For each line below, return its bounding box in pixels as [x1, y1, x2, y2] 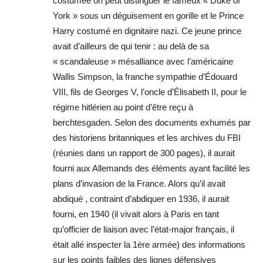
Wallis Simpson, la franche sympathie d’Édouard [53, 72, 237, 82]
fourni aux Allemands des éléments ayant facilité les [53, 163, 250, 174]
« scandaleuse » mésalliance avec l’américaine [53, 56, 233, 67]
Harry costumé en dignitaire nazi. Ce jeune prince [53, 26, 241, 36]
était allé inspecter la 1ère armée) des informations [53, 240, 245, 250]
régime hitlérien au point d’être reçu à [53, 102, 193, 113]
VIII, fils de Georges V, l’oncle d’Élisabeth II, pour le [53, 87, 247, 97]
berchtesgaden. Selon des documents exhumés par [53, 117, 251, 128]
